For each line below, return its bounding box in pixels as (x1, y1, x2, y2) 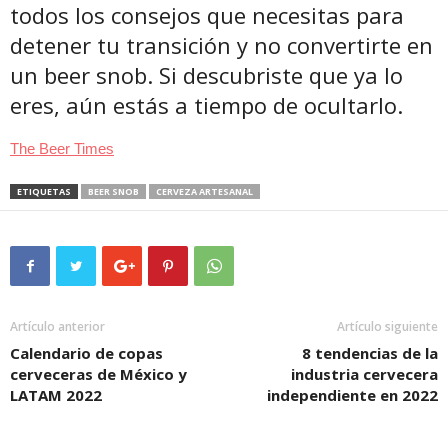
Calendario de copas (10, 342, 163, 363)
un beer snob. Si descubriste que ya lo (10, 59, 403, 90)
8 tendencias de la (302, 342, 438, 363)
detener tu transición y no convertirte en (10, 29, 433, 60)
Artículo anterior (10, 317, 105, 335)
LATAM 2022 (10, 384, 102, 405)
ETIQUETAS (17, 184, 71, 198)
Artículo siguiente (337, 317, 438, 335)
